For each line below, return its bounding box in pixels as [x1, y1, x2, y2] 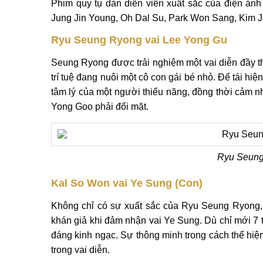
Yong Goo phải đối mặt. [51, 102, 149, 112]
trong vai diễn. [51, 245, 110, 255]
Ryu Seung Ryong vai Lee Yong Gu [51, 34, 227, 46]
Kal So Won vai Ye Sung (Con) [51, 177, 203, 189]
